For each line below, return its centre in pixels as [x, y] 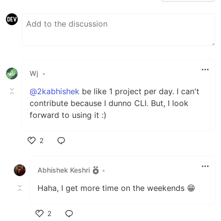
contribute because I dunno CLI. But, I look [109, 103]
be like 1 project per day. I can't [139, 91]
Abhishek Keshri [64, 170]
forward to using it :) [68, 115]
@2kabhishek [55, 91]
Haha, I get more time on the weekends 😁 [116, 188]
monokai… [45, 7]
